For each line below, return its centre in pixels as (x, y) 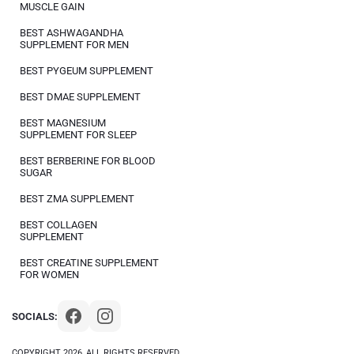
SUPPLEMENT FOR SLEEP (78, 135)
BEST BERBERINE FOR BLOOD (88, 161)
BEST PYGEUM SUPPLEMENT (87, 71)
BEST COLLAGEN (58, 225)
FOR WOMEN (49, 275)
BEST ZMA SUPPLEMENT (77, 199)
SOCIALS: (35, 316)
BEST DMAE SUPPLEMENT (80, 97)
